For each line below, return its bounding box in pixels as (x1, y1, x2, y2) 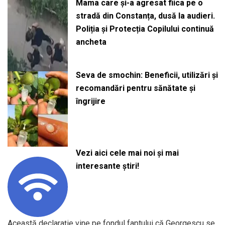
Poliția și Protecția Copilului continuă (75, 24, 214, 34)
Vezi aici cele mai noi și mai (75, 148, 179, 158)
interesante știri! (75, 161, 139, 171)
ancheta (75, 37, 106, 47)
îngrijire (75, 96, 105, 106)
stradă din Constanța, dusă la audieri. (75, 11, 215, 21)
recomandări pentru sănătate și (75, 83, 195, 93)
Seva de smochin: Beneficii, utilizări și (75, 70, 218, 80)
